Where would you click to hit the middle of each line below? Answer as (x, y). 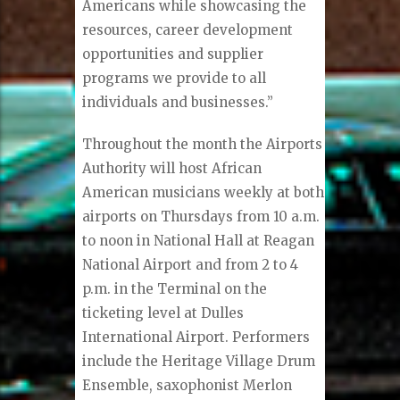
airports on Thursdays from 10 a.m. (201, 217)
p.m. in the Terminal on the (175, 289)
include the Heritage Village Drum (199, 362)
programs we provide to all (175, 79)
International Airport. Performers (196, 337)
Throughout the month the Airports (203, 145)
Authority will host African (172, 169)
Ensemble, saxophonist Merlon (187, 386)
